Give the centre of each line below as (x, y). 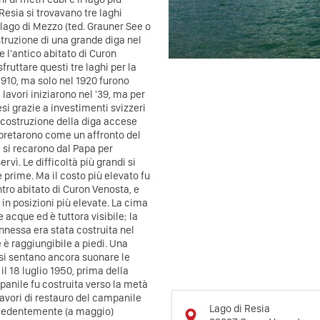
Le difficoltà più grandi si (79, 162)
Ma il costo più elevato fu (93, 176)
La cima (130, 203)
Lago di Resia (240, 309)
